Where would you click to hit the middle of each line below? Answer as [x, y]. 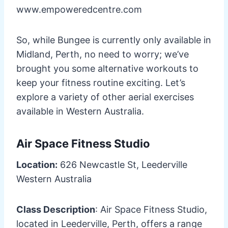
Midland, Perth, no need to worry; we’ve [103, 54]
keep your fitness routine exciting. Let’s [101, 82]
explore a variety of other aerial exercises [105, 97]
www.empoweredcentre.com [79, 9]
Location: [37, 164]
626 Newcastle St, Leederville [122, 164]
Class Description [56, 209]
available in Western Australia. [80, 111]
